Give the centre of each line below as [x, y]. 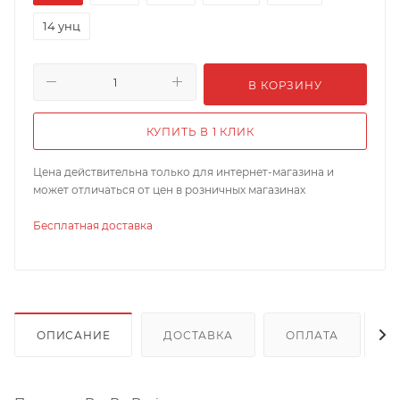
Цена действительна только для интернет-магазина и [183, 171]
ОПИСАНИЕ [74, 335]
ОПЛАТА [312, 335]
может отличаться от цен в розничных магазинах [169, 189]
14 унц [62, 25]
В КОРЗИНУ [285, 85]
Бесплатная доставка [93, 225]
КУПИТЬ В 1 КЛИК [200, 131]
